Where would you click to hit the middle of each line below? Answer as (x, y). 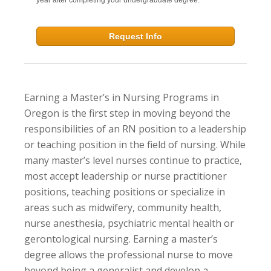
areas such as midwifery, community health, (123, 207)
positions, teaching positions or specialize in (125, 191)
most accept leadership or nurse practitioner (126, 176)
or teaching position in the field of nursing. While (135, 144)
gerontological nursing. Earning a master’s (121, 239)
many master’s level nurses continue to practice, (133, 160)
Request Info (135, 36)
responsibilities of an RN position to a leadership (135, 129)
